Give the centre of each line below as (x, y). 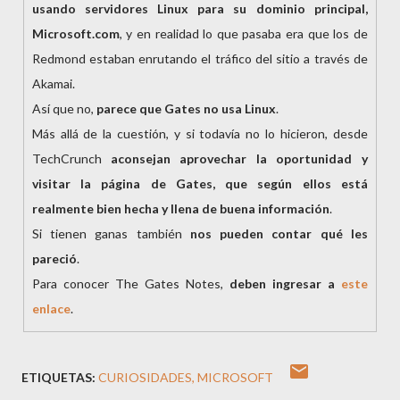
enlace (51, 309)
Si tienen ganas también (111, 234)
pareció (54, 259)
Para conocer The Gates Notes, (130, 284)
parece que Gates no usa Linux (186, 109)
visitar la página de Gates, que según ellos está (200, 184)
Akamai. (53, 84)
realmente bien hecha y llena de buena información (180, 209)
